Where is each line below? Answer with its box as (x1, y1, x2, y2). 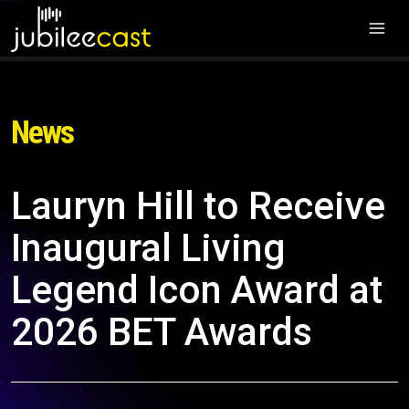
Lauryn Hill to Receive (11, 184, 385, 228)
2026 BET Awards (11, 309, 312, 354)
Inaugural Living (11, 225, 286, 270)
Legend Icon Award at (11, 267, 383, 312)
